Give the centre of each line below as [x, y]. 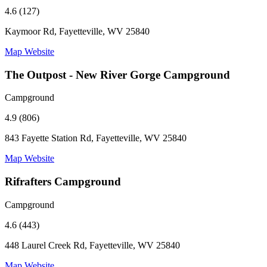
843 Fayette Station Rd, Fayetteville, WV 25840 [96, 138]
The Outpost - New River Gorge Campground [117, 74]
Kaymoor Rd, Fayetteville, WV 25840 [77, 31]
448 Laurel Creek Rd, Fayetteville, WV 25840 [92, 245]
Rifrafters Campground [63, 182]
